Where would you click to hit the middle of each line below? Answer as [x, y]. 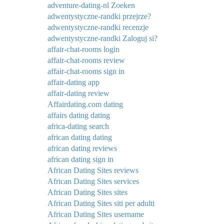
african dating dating [80, 137]
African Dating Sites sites [87, 192]
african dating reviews [82, 148]
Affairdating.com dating [85, 104]
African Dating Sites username [96, 214]
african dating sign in [80, 159]
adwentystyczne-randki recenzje [98, 27]
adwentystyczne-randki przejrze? [99, 16]
